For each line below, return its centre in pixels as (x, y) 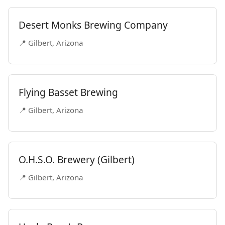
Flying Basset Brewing (68, 92)
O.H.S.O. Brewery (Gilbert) (77, 159)
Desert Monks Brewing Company (93, 25)
